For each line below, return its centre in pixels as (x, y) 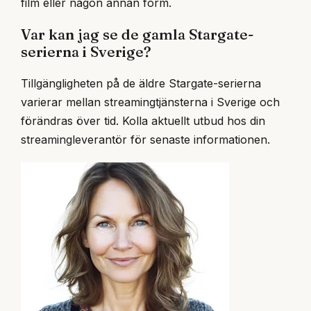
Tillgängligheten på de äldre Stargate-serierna (141, 84)
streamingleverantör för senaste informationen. (145, 140)
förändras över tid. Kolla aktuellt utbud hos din (143, 121)
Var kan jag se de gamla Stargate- (137, 34)
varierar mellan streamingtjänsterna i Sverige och (150, 102)
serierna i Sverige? (86, 52)
